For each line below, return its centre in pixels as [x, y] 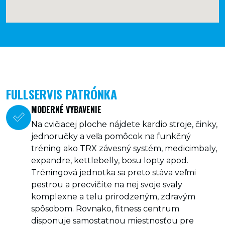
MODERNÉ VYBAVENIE [66, 109]
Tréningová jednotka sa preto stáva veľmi [114, 173]
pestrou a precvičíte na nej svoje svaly [107, 185]
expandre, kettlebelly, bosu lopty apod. [110, 160]
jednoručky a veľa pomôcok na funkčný [111, 136]
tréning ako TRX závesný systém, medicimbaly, [124, 148]
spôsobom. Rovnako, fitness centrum [105, 209]
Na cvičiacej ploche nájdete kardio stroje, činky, [124, 124]
